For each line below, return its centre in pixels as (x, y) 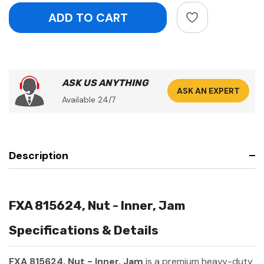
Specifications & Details (84, 230)
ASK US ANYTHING (105, 82)
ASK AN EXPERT (208, 91)
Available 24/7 (89, 99)
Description (39, 155)
